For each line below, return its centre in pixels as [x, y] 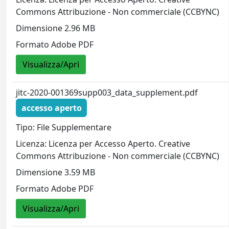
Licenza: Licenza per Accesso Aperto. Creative [103, 143]
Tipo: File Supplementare [64, 127]
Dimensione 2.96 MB [56, 28]
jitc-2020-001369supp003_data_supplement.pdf [107, 93]
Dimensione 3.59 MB [56, 172]
